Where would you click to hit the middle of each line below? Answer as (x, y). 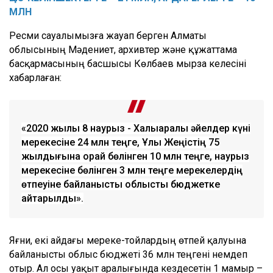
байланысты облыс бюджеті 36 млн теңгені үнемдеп (128, 254)
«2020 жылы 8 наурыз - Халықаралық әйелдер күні (136, 128)
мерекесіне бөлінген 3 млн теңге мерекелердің (132, 170)
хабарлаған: (35, 77)
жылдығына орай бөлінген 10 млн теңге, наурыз (135, 156)
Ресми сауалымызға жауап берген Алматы (108, 35)
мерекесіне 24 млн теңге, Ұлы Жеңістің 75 (120, 142)
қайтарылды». (52, 198)
